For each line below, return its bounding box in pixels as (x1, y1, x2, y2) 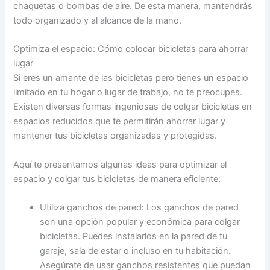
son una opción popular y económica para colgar (40, 216, 240, 227)
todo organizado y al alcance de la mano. (13, 14, 182, 26)
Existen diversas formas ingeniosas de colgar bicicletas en (13, 101, 253, 113)
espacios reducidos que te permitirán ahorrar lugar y (13, 116, 226, 127)
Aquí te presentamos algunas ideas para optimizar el (13, 159, 227, 170)
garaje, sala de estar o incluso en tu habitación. (40, 245, 231, 256)
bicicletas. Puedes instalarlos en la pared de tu (40, 230, 228, 242)
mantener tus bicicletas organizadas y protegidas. (13, 130, 218, 142)
